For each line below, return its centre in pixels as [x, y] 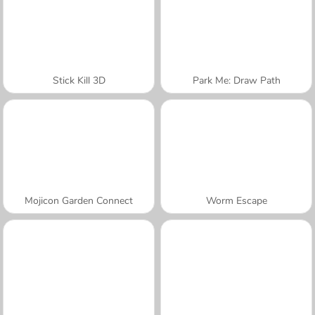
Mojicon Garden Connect [79, 200]
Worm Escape [236, 200]
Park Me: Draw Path [236, 80]
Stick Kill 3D [79, 80]
